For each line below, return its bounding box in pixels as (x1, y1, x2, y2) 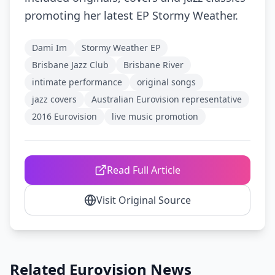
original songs (137, 76, 196, 88)
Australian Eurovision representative (91, 93, 242, 105)
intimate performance (32, 76, 122, 88)
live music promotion (112, 110, 198, 122)
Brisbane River (123, 59, 184, 71)
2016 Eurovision (32, 110, 97, 122)
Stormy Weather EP (82, 42, 160, 53)
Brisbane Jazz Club (32, 59, 109, 71)
